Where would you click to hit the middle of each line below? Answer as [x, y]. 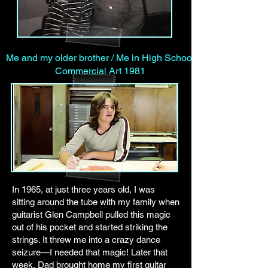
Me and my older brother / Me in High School [100, 58]
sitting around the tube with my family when [96, 202]
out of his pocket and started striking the [90, 227]
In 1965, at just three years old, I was [83, 189]
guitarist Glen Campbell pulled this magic [91, 214]
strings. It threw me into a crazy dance [86, 240]
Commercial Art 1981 [100, 71]
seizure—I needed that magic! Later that [90, 252]
